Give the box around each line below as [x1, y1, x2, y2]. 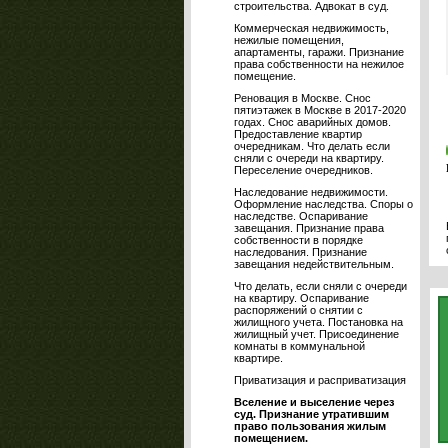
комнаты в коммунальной [234, 340, 365, 352]
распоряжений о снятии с [234, 304, 363, 316]
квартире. [234, 352, 283, 364]
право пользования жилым [234, 420, 386, 432]
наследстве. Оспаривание [234, 210, 368, 222]
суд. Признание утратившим [234, 408, 389, 420]
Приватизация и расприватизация [234, 374, 406, 386]
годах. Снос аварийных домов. [234, 116, 391, 128]
